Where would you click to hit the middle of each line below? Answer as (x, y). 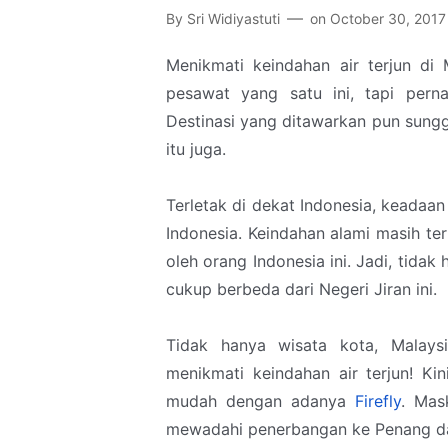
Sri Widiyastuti (233, 18)
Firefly (378, 401)
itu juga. (198, 149)
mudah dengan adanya (260, 401)
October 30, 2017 (388, 18)
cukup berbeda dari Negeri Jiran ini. (304, 289)
